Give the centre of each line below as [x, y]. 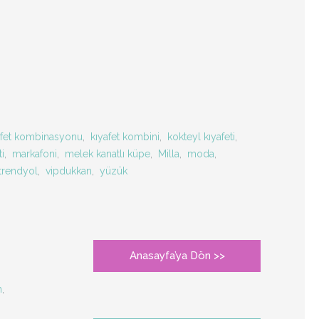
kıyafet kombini [125, 137]
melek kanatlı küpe [108, 154]
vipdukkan [68, 171]
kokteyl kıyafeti [201, 137]
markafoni [35, 154]
